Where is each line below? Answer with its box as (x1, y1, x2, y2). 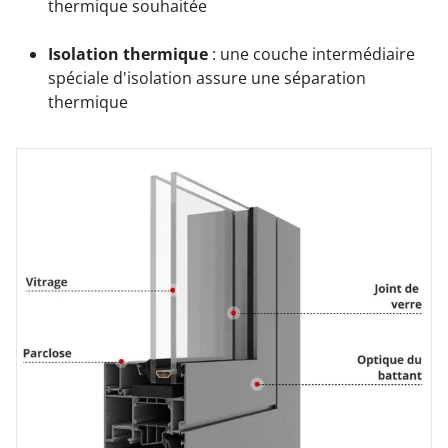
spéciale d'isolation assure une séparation (48, 67, 366, 90)
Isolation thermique (48, 43, 208, 66)
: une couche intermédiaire (208, 43, 415, 66)
